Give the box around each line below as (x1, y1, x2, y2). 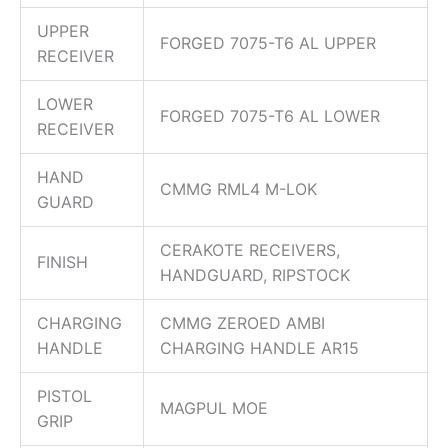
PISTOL (37, 385, 92, 406)
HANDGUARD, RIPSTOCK (160, 264, 350, 285)
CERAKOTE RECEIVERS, (160, 239, 340, 260)
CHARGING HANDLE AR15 (160, 337, 359, 358)
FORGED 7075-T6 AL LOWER (160, 105, 380, 126)
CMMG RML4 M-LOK (160, 178, 317, 199)
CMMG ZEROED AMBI (160, 312, 325, 333)
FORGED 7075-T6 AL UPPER (160, 32, 376, 53)
